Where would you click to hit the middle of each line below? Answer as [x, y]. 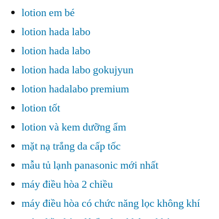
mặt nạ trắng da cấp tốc [71, 146]
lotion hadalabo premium [75, 89]
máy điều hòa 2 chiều [67, 184]
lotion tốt [41, 108]
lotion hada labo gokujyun [77, 70]
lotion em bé [48, 12]
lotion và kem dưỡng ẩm [74, 127]
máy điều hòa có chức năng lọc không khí [111, 203]
